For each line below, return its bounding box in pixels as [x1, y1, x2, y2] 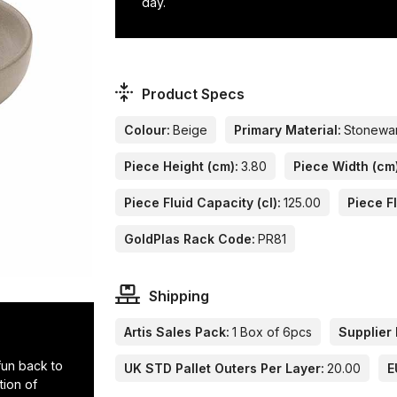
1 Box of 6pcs [232, 324, 313, 340]
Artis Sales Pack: [124, 324, 230, 340]
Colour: [124, 122, 171, 138]
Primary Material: [234, 122, 342, 138]
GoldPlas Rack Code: [124, 231, 256, 247]
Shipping [148, 287, 209, 306]
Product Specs [141, 85, 245, 104]
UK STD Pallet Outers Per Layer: [124, 361, 325, 377]
